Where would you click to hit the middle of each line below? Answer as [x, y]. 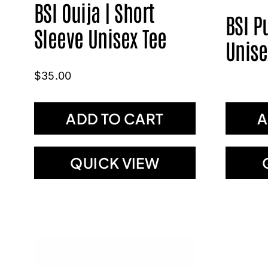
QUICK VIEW [115, 163]
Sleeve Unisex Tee [100, 38]
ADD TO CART [115, 119]
